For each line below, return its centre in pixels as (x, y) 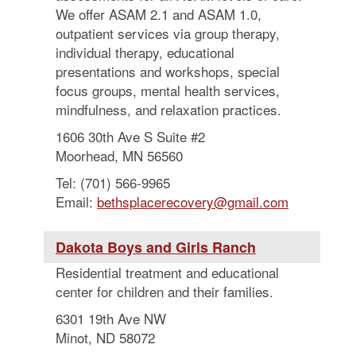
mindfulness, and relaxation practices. (168, 109)
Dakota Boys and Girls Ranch (156, 247)
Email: (76, 201)
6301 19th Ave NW (111, 318)
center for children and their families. (164, 291)
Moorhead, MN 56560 (119, 155)
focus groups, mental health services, (168, 90)
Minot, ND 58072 (105, 337)
